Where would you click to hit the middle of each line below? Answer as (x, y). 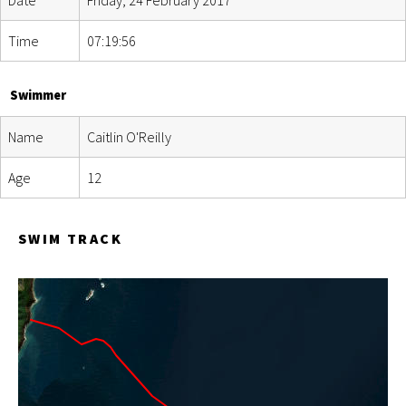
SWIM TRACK (70, 238)
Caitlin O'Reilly (129, 136)
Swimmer (38, 95)
